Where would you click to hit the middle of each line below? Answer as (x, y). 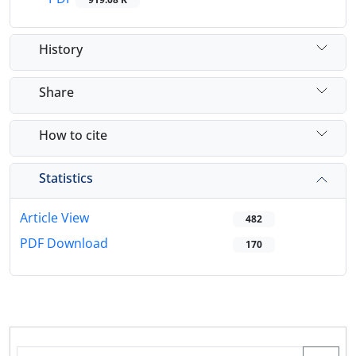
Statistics (66, 178)
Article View (54, 218)
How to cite (73, 135)
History (61, 49)
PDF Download (64, 244)
